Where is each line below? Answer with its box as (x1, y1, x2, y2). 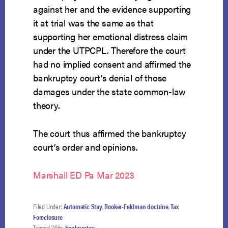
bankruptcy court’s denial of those (33, 71, 167, 84)
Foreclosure (33, 212, 63, 222)
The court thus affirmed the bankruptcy (33, 127, 186, 140)
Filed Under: (33, 201, 64, 212)
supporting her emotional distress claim (33, 30, 188, 43)
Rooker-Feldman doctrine (104, 201, 168, 212)
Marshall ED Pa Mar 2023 (33, 168, 134, 182)
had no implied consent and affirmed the (33, 58, 191, 71)
